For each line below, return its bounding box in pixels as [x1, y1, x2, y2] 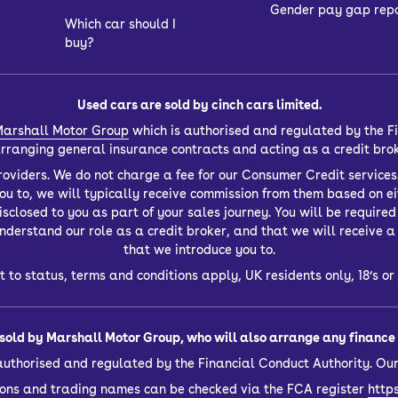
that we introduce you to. [123, 242, 275, 257]
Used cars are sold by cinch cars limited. [76, 97, 322, 112]
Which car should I [64, 16, 176, 31]
